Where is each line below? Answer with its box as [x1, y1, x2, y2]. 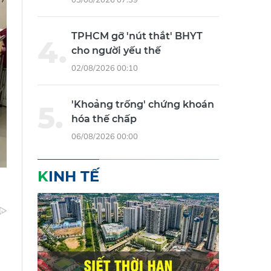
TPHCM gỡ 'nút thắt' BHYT [71, 30, 203, 42]
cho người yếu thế [71, 45, 161, 57]
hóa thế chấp [71, 113, 137, 125]
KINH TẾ [48, 168, 99, 186]
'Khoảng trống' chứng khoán [71, 99, 214, 111]
